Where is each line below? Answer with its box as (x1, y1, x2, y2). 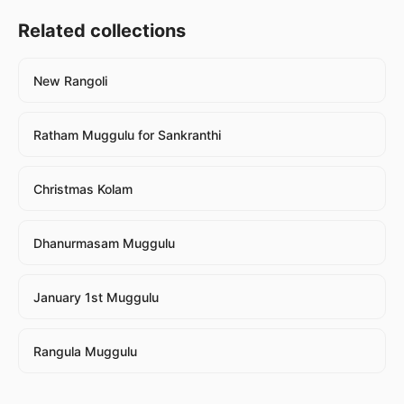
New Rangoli (33, 72, 107, 88)
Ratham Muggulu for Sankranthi (33, 126, 221, 142)
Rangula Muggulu (33, 343, 137, 359)
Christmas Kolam (33, 180, 133, 197)
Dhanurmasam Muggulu (33, 234, 175, 251)
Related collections (18, 19, 186, 41)
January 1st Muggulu (33, 289, 159, 305)
